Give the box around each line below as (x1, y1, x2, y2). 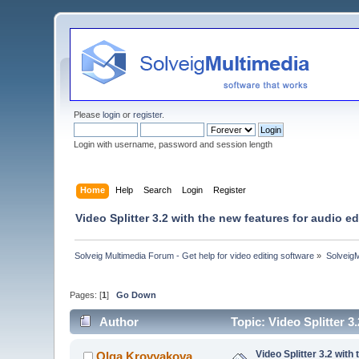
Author (99, 314, 139, 329)
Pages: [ (70, 290, 103, 301)
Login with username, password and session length (74, 139, 273, 149)
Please (74, 110, 103, 119)
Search (143, 184, 171, 195)
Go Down (116, 290, 157, 301)
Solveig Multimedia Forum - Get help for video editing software (75, 250, 315, 260)
